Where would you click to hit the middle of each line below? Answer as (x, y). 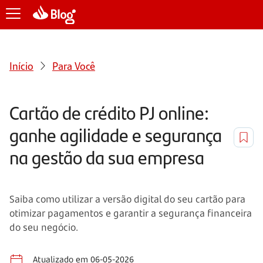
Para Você (74, 65)
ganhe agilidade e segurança (116, 134)
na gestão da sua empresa (107, 157)
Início (21, 65)
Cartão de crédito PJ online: (109, 112)
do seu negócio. (44, 227)
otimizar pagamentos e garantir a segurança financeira (131, 213)
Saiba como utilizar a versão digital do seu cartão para (127, 199)
